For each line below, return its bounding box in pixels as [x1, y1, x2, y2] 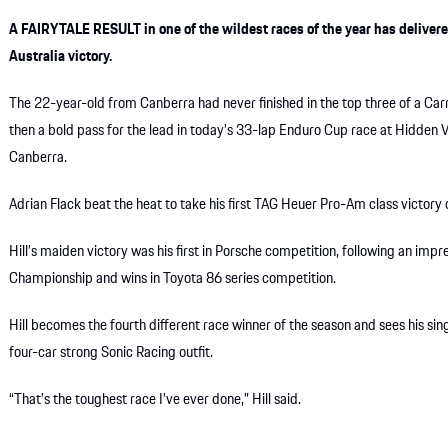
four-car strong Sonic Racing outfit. [9, 342, 214, 365]
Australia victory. [9, 46, 113, 69]
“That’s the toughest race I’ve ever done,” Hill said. [9, 389, 302, 412]
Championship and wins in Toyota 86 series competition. [9, 268, 337, 291]
